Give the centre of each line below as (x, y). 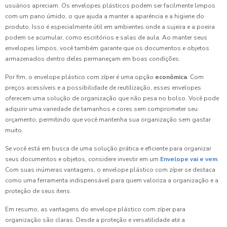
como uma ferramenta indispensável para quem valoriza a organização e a (112, 180)
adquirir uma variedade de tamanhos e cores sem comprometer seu (101, 109)
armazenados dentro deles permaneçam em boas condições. (93, 59)
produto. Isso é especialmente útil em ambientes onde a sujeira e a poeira (110, 27)
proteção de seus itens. (38, 191)
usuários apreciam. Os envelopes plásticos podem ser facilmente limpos (110, 6)
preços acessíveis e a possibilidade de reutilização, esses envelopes (103, 88)
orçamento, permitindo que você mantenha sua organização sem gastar (108, 120)
